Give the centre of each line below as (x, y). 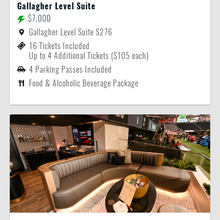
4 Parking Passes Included (70, 69)
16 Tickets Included (59, 46)
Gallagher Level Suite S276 (71, 32)
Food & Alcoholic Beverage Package (84, 83)
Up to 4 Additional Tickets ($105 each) (89, 56)
